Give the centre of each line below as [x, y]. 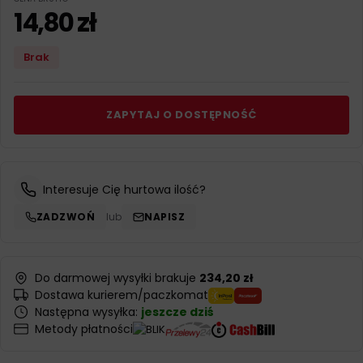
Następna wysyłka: [88, 312]
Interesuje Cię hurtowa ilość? [124, 190]
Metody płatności [84, 329]
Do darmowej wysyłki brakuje [117, 278]
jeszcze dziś [177, 312]
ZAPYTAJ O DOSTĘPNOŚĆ [181, 115]
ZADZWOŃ [66, 217]
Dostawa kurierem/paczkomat [122, 295]
